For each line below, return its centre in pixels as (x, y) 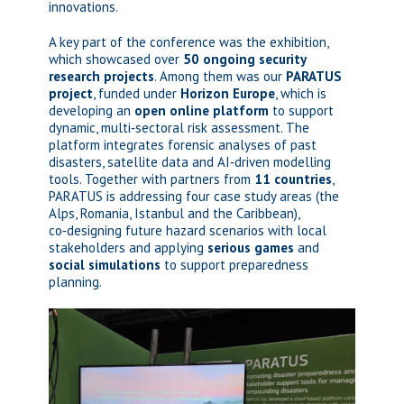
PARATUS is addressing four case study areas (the (194, 196)
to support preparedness (234, 265)
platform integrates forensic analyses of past (183, 145)
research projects (101, 76)
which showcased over (116, 59)
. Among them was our (220, 76)
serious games (251, 248)
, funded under (137, 93)
